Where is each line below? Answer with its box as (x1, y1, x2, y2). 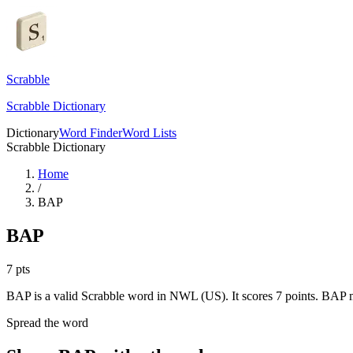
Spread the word (6, 315, 88, 329)
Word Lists (122, 126, 176, 139)
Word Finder (59, 126, 122, 139)
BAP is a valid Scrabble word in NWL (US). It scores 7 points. (6, 288, 318, 303)
